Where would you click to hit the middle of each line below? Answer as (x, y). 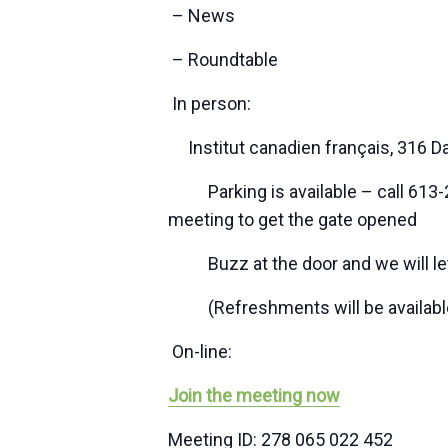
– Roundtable (223, 59)
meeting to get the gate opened (292, 219)
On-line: (200, 351)
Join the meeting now (254, 395)
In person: (209, 103)
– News (203, 15)
